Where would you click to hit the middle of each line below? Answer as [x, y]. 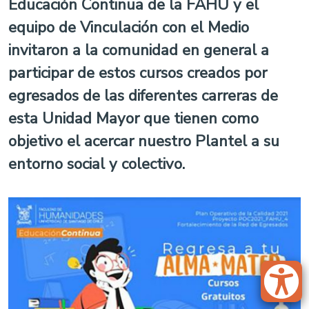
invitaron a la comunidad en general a [139, 50]
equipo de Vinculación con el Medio [129, 27]
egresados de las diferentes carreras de [143, 96]
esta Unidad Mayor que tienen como [133, 118]
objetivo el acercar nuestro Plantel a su [144, 141]
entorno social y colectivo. [97, 164]
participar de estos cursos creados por [138, 73]
